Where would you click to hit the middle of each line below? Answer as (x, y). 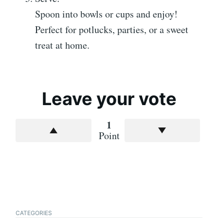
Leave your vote (109, 99)
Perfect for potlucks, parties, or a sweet (112, 29)
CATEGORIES (34, 213)
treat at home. (62, 45)
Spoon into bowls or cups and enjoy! (106, 14)
